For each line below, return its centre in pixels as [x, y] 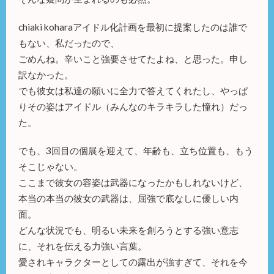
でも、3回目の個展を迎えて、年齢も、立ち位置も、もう [136, 150]
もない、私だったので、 [69, 43]
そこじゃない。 [50, 166]
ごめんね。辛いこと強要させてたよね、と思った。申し [133, 58]
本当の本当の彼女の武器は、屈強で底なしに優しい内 [128, 198]
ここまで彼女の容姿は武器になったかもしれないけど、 [133, 182]
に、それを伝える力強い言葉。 [83, 246]
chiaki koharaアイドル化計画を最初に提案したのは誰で [133, 27]
